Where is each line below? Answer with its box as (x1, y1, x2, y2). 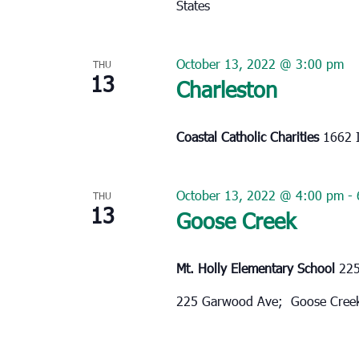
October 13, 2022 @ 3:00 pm (175, 54, 344, 72)
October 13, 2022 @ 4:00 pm (175, 186, 344, 204)
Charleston (175, 74, 277, 103)
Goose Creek (175, 205, 296, 234)
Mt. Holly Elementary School (175, 259, 339, 276)
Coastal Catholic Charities (175, 127, 323, 145)
